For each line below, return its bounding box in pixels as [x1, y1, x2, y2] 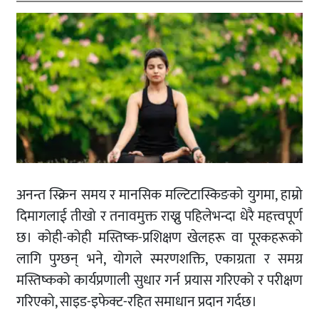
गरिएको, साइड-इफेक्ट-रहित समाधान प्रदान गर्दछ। [16, 290, 257, 315]
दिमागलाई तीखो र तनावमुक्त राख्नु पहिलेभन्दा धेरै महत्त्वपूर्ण [16, 204, 303, 229]
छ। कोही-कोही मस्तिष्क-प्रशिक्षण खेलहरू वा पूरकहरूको [16, 226, 303, 251]
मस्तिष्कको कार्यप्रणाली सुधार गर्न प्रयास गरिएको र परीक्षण [16, 268, 303, 293]
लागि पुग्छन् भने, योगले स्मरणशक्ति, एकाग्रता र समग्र [16, 247, 303, 272]
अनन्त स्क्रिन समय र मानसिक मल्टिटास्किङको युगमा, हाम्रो [16, 183, 303, 208]
